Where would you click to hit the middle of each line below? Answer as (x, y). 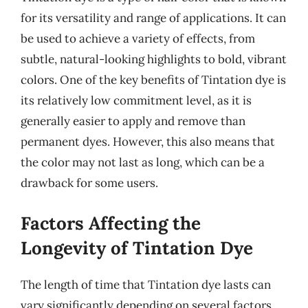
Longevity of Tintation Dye (137, 247)
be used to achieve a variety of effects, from (138, 38)
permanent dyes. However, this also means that (148, 142)
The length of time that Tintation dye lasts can (146, 284)
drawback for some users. (89, 183)
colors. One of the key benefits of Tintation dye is (153, 80)
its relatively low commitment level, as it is (136, 100)
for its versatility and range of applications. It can (153, 18)
